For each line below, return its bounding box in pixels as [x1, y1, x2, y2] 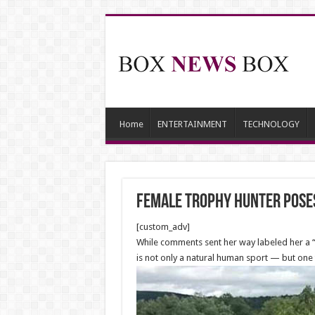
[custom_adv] [136, 221, 190, 232]
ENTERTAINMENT [157, 119, 227, 129]
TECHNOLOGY [242, 119, 300, 129]
